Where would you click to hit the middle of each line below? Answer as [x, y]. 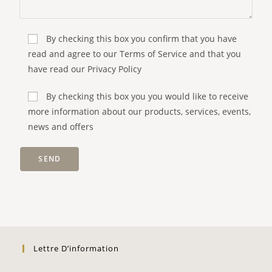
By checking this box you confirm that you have [142, 39]
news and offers [61, 127]
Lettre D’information [76, 248]
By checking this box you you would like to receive [148, 96]
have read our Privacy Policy [85, 69]
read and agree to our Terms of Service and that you [135, 54]
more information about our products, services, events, [140, 111]
